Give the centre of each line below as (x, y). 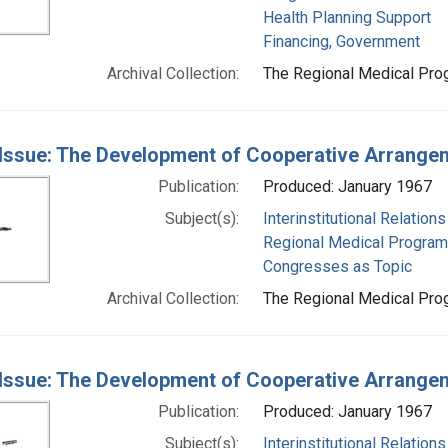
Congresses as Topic (337, 266)
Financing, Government (341, 41)
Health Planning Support (346, 17)
